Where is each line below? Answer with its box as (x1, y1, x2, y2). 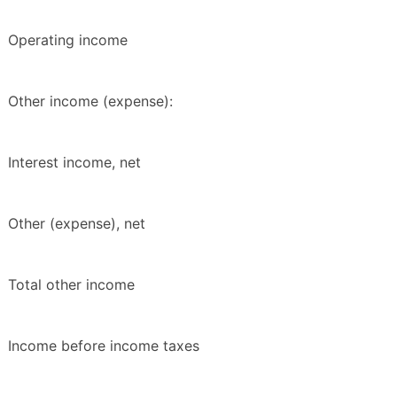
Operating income (8, 31, 128, 50)
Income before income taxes (8, 337, 199, 355)
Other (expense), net (8, 214, 145, 233)
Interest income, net (8, 153, 141, 172)
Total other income (8, 276, 135, 294)
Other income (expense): (8, 92, 173, 111)
